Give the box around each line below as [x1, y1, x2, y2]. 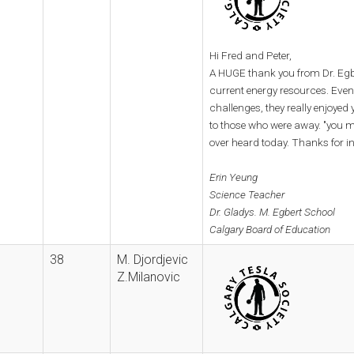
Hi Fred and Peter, [209, 48, 292, 62]
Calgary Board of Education [209, 222, 330, 235]
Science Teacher [209, 187, 284, 201]
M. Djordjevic [117, 251, 188, 267]
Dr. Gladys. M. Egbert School [209, 205, 335, 218]
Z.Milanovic [117, 269, 180, 284]
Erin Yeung [209, 170, 258, 183]
